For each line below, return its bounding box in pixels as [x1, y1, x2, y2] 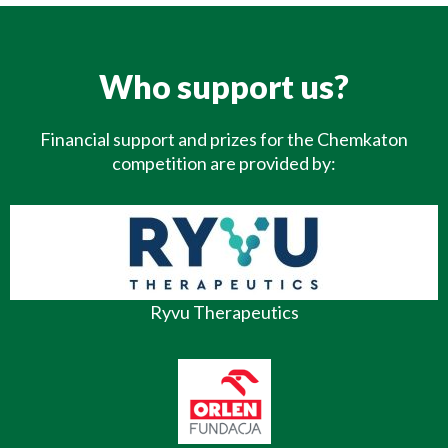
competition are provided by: [112, 152, 336, 175]
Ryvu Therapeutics [149, 301, 299, 324]
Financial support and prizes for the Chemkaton [40, 128, 408, 151]
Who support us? [99, 67, 349, 107]
